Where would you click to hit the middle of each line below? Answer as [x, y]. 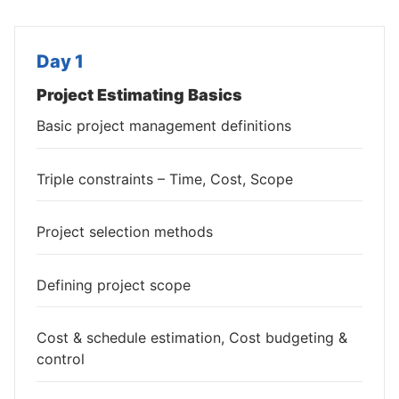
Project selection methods [125, 232]
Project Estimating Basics [139, 94]
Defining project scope [114, 285]
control [61, 359]
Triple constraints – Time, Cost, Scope [165, 179]
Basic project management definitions [164, 126]
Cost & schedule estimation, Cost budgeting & [192, 338]
